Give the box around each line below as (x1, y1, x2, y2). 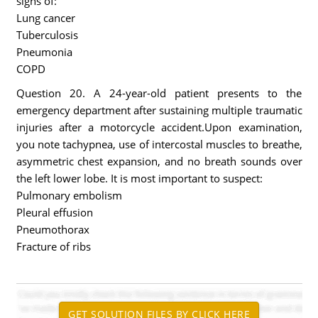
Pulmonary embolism (16, 188, 122, 202)
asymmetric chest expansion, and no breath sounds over (16, 154, 302, 168)
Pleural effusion (16, 205, 93, 219)
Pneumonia (16, 45, 72, 59)
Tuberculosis (16, 28, 78, 42)
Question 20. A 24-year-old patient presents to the (16, 86, 302, 100)
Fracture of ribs (16, 239, 91, 253)
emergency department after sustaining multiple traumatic (16, 103, 302, 117)
